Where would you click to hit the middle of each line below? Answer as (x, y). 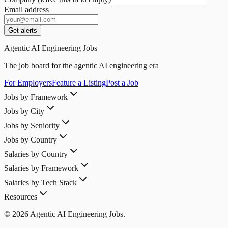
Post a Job (122, 82)
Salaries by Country (36, 154)
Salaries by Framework (41, 168)
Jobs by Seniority (32, 125)
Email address (26, 9)
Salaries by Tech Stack (40, 182)
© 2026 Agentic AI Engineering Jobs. (65, 214)
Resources (21, 196)
